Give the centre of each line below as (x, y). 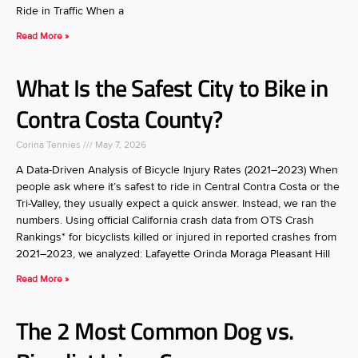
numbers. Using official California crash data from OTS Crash (165, 220)
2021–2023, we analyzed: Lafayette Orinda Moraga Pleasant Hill (173, 254)
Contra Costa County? (119, 119)
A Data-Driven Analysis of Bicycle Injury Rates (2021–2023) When (177, 170)
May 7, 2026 (119, 145)
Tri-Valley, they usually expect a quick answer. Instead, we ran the (176, 203)
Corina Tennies (50, 145)
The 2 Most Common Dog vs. (155, 331)
